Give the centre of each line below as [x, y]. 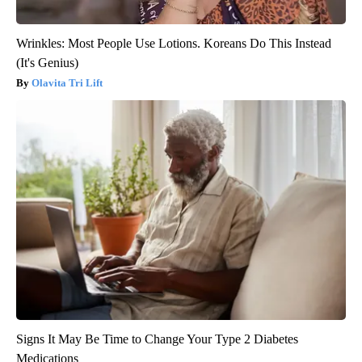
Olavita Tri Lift [67, 83]
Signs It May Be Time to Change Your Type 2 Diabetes [157, 339]
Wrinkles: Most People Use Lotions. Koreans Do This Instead [174, 44]
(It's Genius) [47, 63]
